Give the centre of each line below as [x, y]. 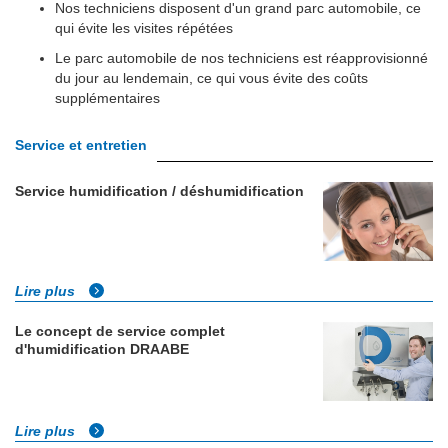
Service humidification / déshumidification [159, 190]
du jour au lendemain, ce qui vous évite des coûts [211, 77]
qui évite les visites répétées [144, 27]
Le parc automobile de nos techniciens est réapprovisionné [241, 57]
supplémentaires [107, 97]
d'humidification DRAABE [102, 349]
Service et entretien [81, 144]
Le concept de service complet [120, 331]
